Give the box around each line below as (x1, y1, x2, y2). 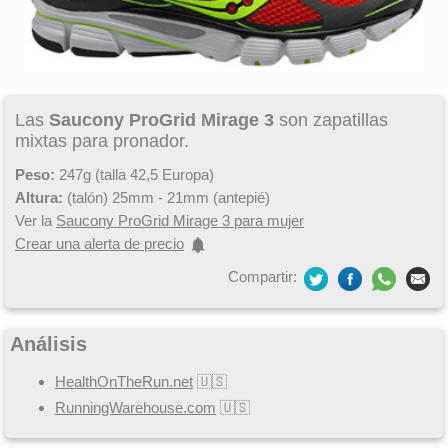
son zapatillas (274, 110, 388, 130)
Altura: (15, 189, 63, 206)
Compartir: (228, 268, 301, 286)
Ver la (15, 212, 56, 229)
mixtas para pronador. (15, 131, 189, 151)
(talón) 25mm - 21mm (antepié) (63, 189, 270, 206)
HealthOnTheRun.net (55, 373, 193, 391)
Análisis (10, 333, 87, 356)
